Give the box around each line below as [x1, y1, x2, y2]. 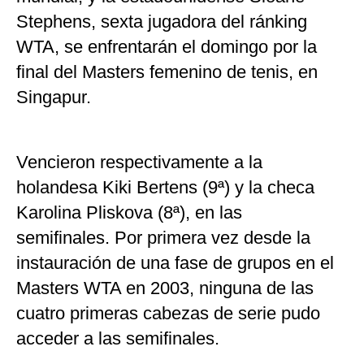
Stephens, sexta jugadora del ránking [16, 11, 307, 32]
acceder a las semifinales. [16, 328, 219, 349]
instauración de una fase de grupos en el [16, 253, 334, 274]
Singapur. [16, 87, 91, 108]
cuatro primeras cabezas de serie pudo [16, 303, 320, 324]
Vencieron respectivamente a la [16, 152, 262, 173]
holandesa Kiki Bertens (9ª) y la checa [16, 177, 314, 198]
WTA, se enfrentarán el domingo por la [16, 37, 317, 58]
